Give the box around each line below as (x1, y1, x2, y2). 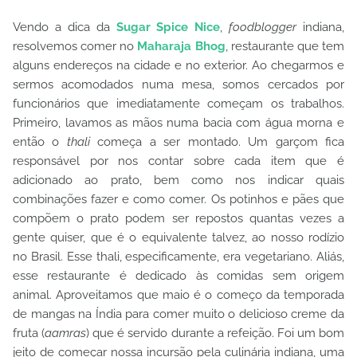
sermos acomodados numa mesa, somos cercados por (13, 77, 344, 92)
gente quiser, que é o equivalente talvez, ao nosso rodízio (13, 230, 344, 245)
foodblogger (229, 20, 303, 34)
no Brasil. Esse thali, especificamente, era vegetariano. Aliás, (13, 249, 344, 264)
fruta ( (13, 326, 45, 340)
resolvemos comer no (13, 39, 138, 53)
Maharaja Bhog (137, 39, 226, 53)
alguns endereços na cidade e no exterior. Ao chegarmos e (13, 58, 344, 73)
